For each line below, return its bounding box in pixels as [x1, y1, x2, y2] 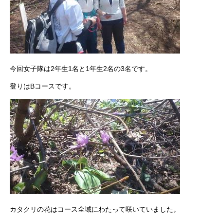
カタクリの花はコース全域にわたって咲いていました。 [10, 205, 180, 213]
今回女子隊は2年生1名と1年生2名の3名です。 [10, 64, 152, 73]
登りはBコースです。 [10, 82, 75, 90]
